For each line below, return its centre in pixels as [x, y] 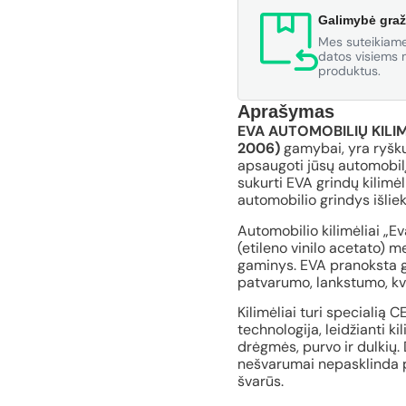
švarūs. [260, 382]
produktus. [349, 71]
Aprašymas [285, 112]
